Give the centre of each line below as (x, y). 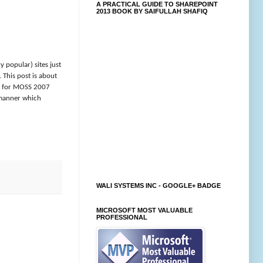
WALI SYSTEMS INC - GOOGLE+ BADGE (159, 186)
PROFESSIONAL (122, 218)
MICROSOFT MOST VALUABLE (144, 210)
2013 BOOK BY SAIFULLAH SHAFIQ (152, 11)
